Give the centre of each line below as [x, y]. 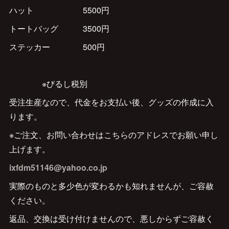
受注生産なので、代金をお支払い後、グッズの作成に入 [111, 102]
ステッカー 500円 [57, 47]
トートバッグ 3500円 [59, 28]
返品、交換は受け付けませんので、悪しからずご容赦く [111, 219]
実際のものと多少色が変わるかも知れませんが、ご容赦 [111, 186]
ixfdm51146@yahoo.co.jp [58, 167]
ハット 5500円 [59, 10]
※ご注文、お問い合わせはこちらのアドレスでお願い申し [113, 135]
